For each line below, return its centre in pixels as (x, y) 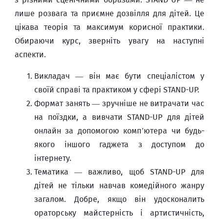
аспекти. (30, 55)
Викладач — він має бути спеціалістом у (119, 76)
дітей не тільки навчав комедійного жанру (119, 186)
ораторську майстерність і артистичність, (119, 213)
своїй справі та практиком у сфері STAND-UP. (117, 90)
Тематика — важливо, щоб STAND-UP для (119, 172)
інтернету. (53, 158)
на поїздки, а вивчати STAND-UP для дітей (119, 117)
